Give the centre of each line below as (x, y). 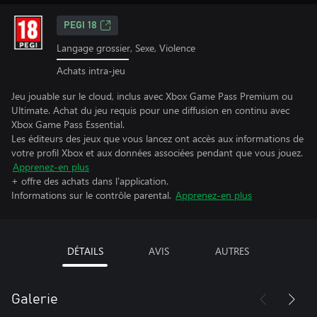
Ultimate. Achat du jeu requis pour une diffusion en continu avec (150, 110)
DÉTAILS (85, 250)
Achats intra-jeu (91, 70)
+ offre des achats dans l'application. (90, 180)
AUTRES (232, 250)
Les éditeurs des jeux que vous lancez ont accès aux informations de (157, 138)
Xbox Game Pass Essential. (68, 124)
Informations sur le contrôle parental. (91, 195)
